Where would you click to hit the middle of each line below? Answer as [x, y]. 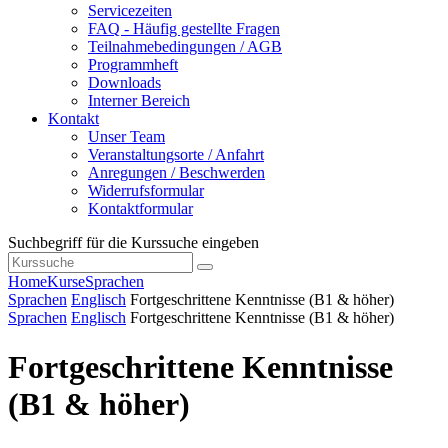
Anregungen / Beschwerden [176, 173]
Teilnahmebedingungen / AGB [185, 47]
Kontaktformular [140, 209]
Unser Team [126, 137]
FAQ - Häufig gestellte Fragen [184, 29]
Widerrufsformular [146, 191]
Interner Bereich [139, 101]
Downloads [124, 83]
